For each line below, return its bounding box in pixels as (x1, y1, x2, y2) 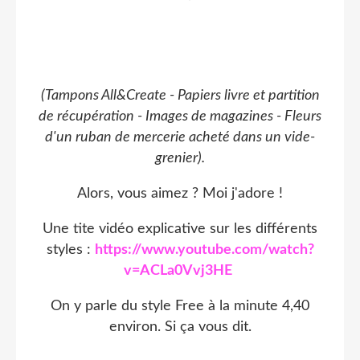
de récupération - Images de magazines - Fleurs (39, 108, 321, 124)
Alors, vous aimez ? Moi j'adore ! (77, 186, 283, 201)
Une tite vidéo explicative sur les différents (43, 221, 317, 236)
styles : (46, 242, 95, 257)
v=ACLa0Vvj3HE (124, 263, 232, 278)
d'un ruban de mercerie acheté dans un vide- (45, 129, 315, 145)
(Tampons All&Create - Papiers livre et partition (40, 88, 320, 103)
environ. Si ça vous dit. (108, 319, 252, 334)
